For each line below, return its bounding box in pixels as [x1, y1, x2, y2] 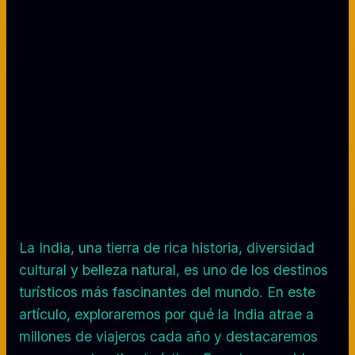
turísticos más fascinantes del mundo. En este [19, 283, 315, 300]
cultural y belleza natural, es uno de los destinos [19, 261, 328, 278]
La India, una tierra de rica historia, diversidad [19, 239, 315, 256]
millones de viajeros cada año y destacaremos [19, 327, 318, 345]
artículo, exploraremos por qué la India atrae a [19, 305, 314, 323]
